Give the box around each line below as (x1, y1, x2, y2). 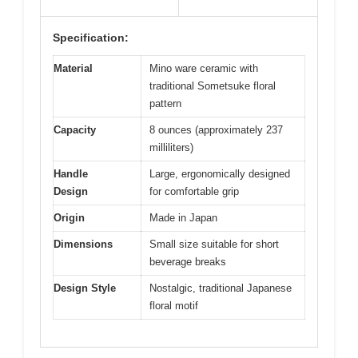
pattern (149, 97, 181, 109)
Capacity (54, 123, 96, 136)
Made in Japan (149, 211, 217, 224)
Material (54, 62, 93, 74)
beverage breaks (149, 255, 226, 268)
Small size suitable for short (149, 237, 279, 250)
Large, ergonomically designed (149, 167, 290, 180)
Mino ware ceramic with (149, 62, 258, 74)
